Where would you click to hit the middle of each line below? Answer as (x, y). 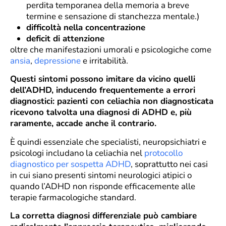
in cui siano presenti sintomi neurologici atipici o (101, 175)
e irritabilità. (104, 61)
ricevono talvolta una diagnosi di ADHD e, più (101, 112)
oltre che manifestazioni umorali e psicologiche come (111, 49)
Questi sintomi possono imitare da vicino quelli (103, 79)
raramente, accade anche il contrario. (83, 124)
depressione (58, 61)
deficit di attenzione (65, 38)
